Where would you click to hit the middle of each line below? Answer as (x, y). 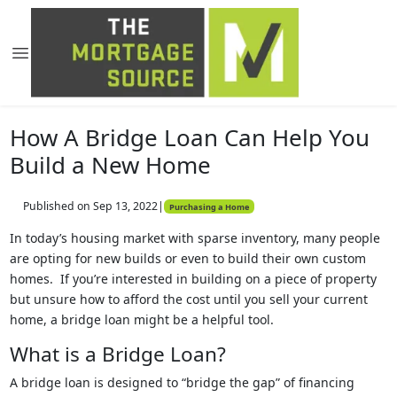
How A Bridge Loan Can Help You (189, 137)
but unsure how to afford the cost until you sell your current (188, 299)
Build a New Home (110, 165)
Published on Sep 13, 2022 (90, 206)
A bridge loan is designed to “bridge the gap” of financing (182, 382)
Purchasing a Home (209, 206)
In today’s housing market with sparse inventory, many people (195, 238)
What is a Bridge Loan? (120, 354)
